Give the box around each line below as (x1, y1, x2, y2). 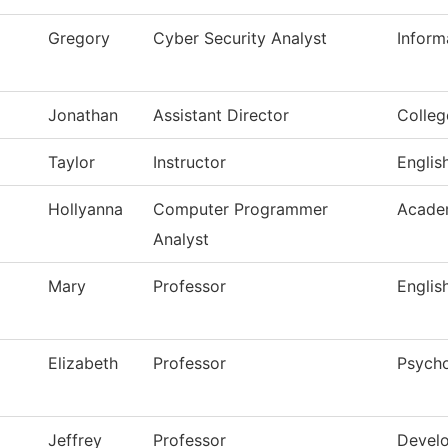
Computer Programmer (153, 199, 328, 220)
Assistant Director (153, 105, 289, 126)
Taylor (48, 152, 95, 173)
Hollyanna (48, 199, 123, 220)
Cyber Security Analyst (153, 28, 327, 49)
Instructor (153, 152, 226, 173)
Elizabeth (48, 353, 118, 374)
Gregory (48, 28, 110, 49)
